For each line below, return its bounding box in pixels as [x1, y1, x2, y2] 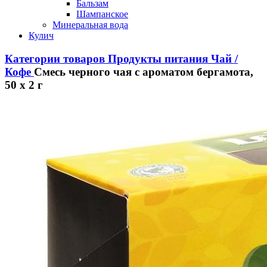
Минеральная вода [52, 20, 128, 30]
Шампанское [76, 9, 128, 19]
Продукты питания [108, 52, 208, 65]
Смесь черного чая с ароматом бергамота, [34, 65, 253, 78]
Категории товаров [5, 52, 105, 65]
